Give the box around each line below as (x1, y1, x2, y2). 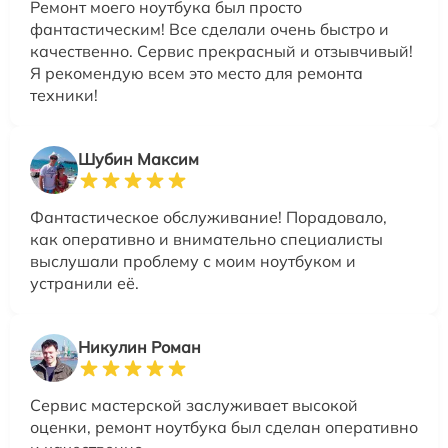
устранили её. (30, 272, 139, 293)
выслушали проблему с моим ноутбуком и (30, 250, 356, 271)
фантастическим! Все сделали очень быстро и (30, 18, 389, 39)
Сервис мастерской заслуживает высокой (30, 394, 358, 415)
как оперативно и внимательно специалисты (30, 228, 383, 249)
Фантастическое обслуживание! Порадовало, (30, 206, 387, 227)
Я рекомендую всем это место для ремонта (30, 62, 363, 83)
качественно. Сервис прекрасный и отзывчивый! (30, 40, 413, 61)
